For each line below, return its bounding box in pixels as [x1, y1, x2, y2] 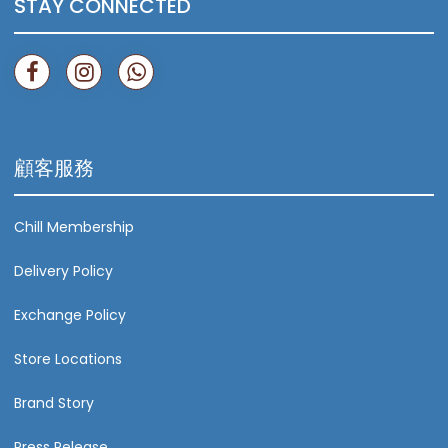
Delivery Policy [14, 261, 113, 282]
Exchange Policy [14, 305, 126, 326]
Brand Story [14, 393, 94, 414]
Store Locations [14, 349, 122, 370]
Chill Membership [14, 217, 134, 238]
